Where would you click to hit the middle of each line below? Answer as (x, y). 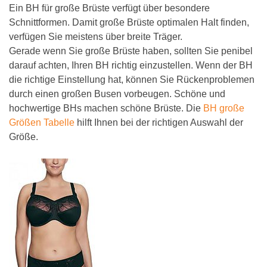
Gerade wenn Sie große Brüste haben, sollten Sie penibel (131, 51)
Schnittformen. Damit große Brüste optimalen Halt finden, (129, 22)
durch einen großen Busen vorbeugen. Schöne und (117, 94)
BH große (224, 108)
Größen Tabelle (42, 122)
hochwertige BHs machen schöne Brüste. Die (106, 108)
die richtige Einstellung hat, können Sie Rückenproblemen (132, 80)
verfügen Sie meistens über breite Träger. (96, 37)
